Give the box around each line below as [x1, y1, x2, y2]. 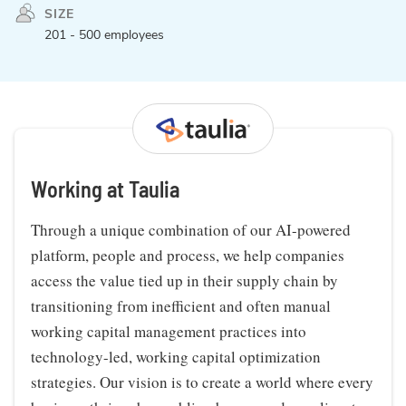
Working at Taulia [31, 176, 179, 202]
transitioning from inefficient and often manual [31, 295, 331, 316]
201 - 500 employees [44, 26, 164, 43]
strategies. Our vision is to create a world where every [31, 372, 373, 392]
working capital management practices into [31, 321, 306, 342]
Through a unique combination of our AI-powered [31, 219, 351, 240]
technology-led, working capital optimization [31, 346, 321, 367]
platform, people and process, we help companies [31, 245, 344, 266]
